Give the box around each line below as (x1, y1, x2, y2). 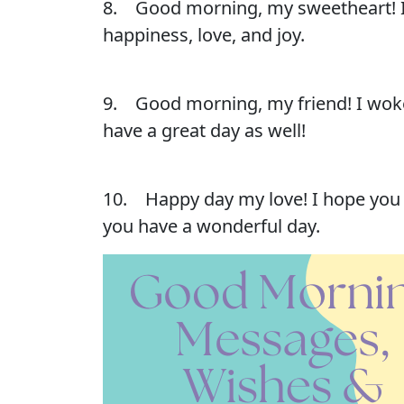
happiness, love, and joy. (103, 23, 305, 47)
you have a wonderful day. (103, 214, 320, 238)
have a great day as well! (103, 118, 306, 142)
